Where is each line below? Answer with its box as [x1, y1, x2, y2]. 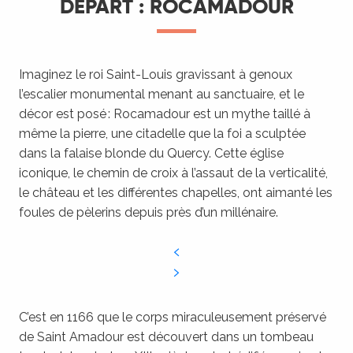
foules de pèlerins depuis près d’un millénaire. [19, 205, 278, 220]
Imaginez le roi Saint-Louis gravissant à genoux [19, 67, 292, 82]
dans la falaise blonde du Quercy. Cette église [19, 146, 284, 161]
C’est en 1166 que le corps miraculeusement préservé [19, 310, 326, 325]
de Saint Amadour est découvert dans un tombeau [19, 329, 314, 344]
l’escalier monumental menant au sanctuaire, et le [19, 87, 304, 102]
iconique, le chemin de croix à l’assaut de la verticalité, [19, 165, 328, 180]
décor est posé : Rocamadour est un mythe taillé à [19, 106, 310, 121]
